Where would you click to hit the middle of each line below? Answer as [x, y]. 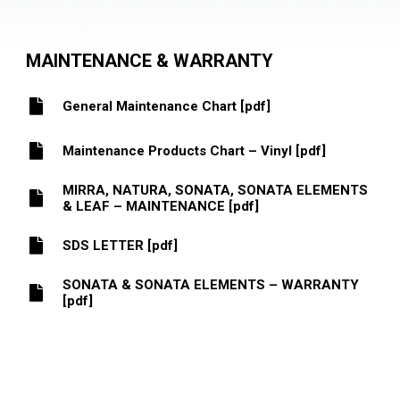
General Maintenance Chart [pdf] [167, 106]
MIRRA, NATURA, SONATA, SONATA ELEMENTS [216, 190]
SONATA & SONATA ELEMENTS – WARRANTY [211, 284]
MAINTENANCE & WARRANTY [150, 60]
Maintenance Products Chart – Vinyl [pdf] [195, 150]
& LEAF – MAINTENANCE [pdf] [161, 206]
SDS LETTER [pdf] [121, 245]
